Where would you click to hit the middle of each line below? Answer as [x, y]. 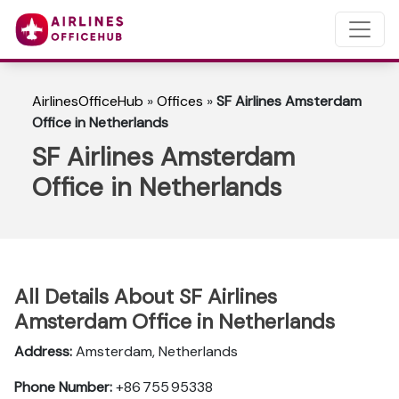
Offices [180, 101]
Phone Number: [63, 387]
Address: [43, 351]
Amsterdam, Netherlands [155, 351]
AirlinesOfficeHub [88, 101]
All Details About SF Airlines [146, 297]
